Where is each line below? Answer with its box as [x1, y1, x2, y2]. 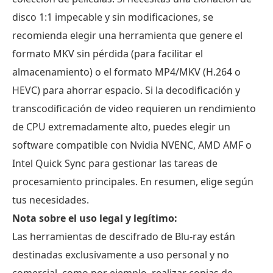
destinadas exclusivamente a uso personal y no [12, 247, 229, 261]
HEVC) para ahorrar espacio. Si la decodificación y [12, 83, 240, 97]
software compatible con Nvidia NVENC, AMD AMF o [12, 138, 252, 152]
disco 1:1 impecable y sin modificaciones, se [12, 10, 213, 24]
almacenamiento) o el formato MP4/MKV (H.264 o [12, 65, 241, 79]
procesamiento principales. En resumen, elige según [12, 174, 253, 188]
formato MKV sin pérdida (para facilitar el [12, 46, 203, 60]
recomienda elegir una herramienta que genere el [12, 28, 243, 42]
